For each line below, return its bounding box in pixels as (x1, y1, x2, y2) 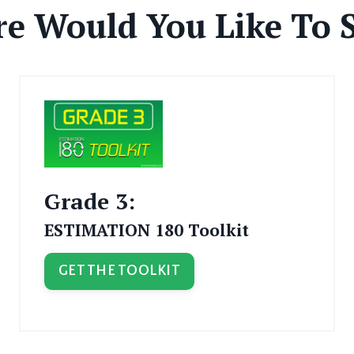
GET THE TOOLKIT (58, 262, 180, 279)
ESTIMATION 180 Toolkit (44, 218, 249, 241)
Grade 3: (44, 186, 135, 216)
